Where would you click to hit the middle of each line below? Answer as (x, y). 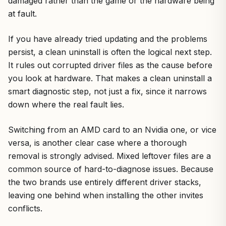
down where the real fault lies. (66, 105)
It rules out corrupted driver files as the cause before (110, 65)
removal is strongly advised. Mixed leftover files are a (109, 156)
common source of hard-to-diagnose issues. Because (111, 169)
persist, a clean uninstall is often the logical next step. (110, 52)
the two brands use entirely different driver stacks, (105, 182)
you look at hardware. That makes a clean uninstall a (110, 78)
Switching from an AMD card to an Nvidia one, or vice (112, 130)
